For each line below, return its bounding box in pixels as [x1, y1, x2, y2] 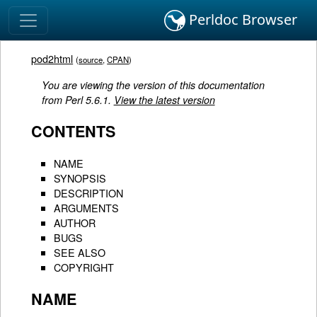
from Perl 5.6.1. [41, 92, 114, 107]
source [79, 54, 103, 66]
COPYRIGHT [54, 259, 115, 275]
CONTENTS [31, 120, 116, 143]
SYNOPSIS [54, 170, 107, 185]
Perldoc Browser [185, 10, 297, 29]
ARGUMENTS [54, 200, 120, 215]
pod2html [31, 51, 74, 67]
